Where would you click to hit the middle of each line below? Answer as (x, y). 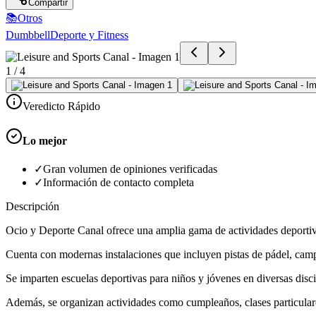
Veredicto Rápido (61, 106)
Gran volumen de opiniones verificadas (130, 169)
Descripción (32, 207)
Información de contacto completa (119, 183)
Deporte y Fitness (89, 35)
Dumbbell (28, 35)
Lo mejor (45, 141)
